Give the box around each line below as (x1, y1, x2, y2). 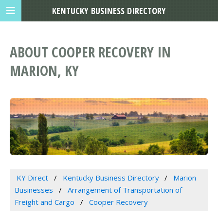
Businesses (15, 185, 53, 195)
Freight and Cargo (15, 197, 74, 207)
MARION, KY (10, 61, 79, 80)
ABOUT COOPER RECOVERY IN (10, 42, 171, 62)
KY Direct (16, 173, 48, 183)
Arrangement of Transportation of (67, 185, 182, 195)
